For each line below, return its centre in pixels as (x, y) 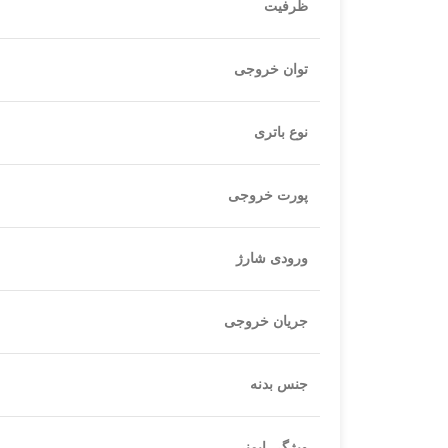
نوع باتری (281, 132)
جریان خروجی (266, 321)
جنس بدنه (279, 384)
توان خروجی (271, 69)
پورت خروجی (268, 195)
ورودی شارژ (272, 258)
